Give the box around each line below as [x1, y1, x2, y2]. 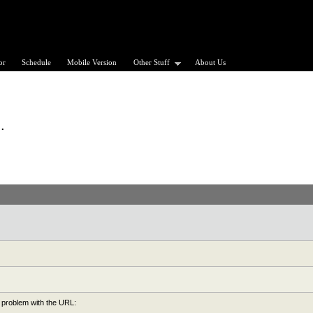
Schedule [22, 57, 52, 66]
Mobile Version [67, 57, 117, 66]
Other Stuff [133, 57, 170, 66]
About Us [195, 57, 226, 66]
